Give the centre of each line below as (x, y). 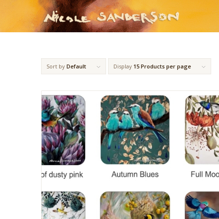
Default (76, 66)
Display (123, 66)
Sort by (56, 66)
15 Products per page (162, 66)
